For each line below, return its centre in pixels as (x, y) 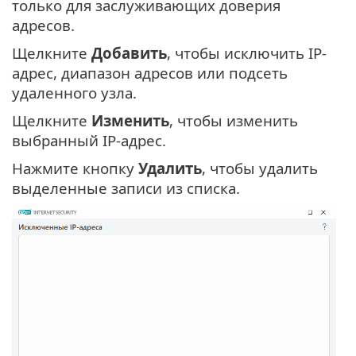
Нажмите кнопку (75, 168)
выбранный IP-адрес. (89, 141)
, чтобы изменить (234, 121)
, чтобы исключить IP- (247, 53)
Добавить (129, 53)
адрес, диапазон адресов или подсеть (150, 73)
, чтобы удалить (260, 168)
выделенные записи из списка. (126, 188)
